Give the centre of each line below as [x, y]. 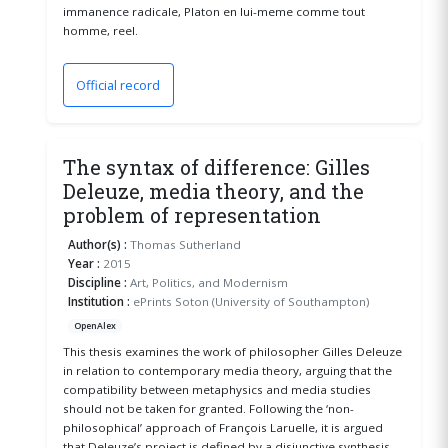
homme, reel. [100, 30]
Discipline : [98, 283]
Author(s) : [98, 245]
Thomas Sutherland [184, 245]
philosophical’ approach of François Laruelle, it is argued [222, 428]
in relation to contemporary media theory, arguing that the [227, 371]
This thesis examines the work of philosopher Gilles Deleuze [232, 352]
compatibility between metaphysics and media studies [216, 390]
